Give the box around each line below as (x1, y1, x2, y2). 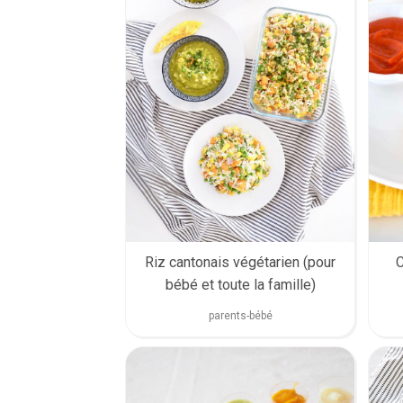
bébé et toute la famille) (165, 275, 316, 293)
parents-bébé (208, 309, 273, 322)
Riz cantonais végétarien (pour (145, 253, 336, 271)
